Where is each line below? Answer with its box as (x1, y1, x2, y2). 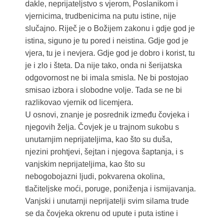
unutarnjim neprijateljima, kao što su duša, (25, 135, 172, 144)
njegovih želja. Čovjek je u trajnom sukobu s (25, 123, 179, 132)
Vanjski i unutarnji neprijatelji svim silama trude (25, 197, 189, 206)
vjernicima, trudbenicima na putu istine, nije (25, 12, 176, 21)
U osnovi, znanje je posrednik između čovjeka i (25, 110, 189, 119)
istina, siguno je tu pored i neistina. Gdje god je (25, 37, 188, 45)
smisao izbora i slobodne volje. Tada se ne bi (25, 86, 182, 95)
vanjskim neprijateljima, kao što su (25, 160, 145, 169)
